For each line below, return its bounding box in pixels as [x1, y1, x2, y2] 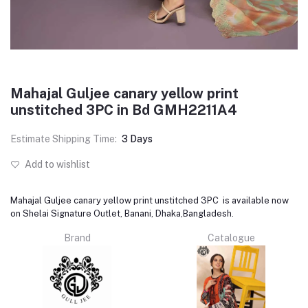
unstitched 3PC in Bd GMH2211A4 [10, 101, 237, 118]
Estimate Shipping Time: [10, 133, 117, 144]
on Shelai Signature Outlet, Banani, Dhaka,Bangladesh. [10, 208, 234, 219]
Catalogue [207, 232, 255, 243]
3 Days [122, 133, 153, 144]
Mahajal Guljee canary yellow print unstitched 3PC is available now [10, 195, 289, 206]
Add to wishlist [23, 158, 90, 170]
